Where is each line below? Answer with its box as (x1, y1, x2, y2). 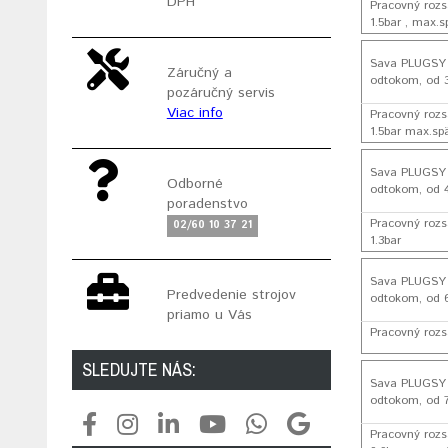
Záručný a (166, 63, 232, 84)
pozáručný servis (166, 83, 275, 104)
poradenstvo (166, 194, 248, 215)
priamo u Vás (166, 305, 252, 326)
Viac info (166, 103, 223, 124)
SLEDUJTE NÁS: (82, 357, 196, 383)
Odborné (166, 174, 223, 195)
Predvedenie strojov (166, 285, 296, 306)
